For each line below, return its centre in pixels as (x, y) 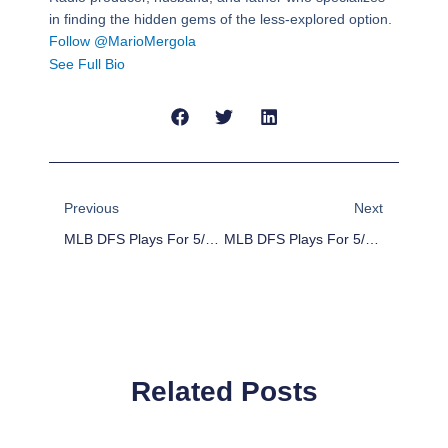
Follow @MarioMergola (122, 40)
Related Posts (224, 392)
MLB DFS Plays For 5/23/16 (371, 238)
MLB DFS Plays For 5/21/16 (211, 238)
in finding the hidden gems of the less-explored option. (220, 18)
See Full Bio (86, 63)
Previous (91, 207)
